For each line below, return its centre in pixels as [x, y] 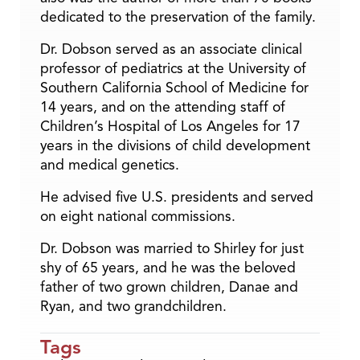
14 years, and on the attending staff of [163, 106]
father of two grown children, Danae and [169, 286]
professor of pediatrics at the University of [173, 68]
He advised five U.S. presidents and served [177, 196]
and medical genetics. [110, 164]
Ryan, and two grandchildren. [133, 306]
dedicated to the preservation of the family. [178, 16]
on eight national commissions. [138, 216]
